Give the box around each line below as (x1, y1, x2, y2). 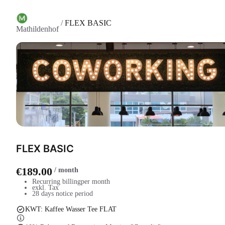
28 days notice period (32, 190, 93, 197)
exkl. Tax (32, 184, 59, 191)
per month (81, 178, 110, 185)
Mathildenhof (16, 25, 59, 33)
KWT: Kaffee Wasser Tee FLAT (25, 205, 117, 213)
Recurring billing (32, 178, 81, 185)
